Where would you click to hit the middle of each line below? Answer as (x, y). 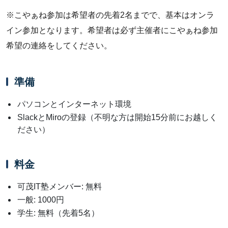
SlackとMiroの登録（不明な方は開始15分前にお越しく (117, 118)
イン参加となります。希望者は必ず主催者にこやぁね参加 (112, 31)
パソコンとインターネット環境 (74, 104)
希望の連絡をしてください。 (59, 46)
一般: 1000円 (41, 200)
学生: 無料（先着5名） (58, 213)
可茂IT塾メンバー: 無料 (60, 187)
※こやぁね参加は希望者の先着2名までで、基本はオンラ (110, 15)
